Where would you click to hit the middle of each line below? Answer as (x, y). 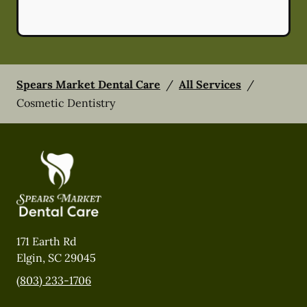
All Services (210, 84)
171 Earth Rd (47, 241)
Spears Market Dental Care (88, 84)
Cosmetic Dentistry (66, 102)
